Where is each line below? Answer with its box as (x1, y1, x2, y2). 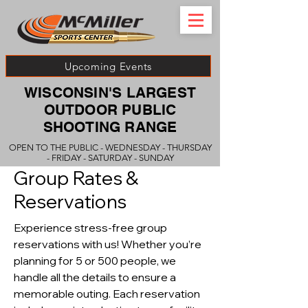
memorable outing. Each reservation (14, 287, 200, 300)
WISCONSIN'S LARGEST (24, 84, 196, 101)
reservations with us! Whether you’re (14, 237, 201, 251)
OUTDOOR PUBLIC (43, 101, 177, 118)
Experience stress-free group (14, 221, 167, 234)
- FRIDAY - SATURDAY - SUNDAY (46, 153, 174, 163)
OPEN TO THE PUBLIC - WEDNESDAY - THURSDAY (8, 142, 212, 153)
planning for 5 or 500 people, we (14, 254, 176, 267)
